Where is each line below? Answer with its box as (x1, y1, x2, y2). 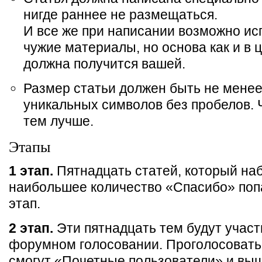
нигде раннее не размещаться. (23, 7, 218, 22)
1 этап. (9, 163, 57, 178)
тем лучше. (23, 113, 94, 129)
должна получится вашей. (23, 56, 185, 71)
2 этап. (9, 220, 53, 236)
